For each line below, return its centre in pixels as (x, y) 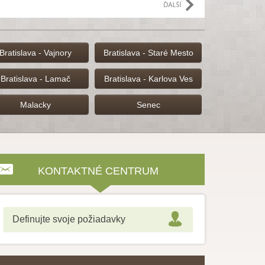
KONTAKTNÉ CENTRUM (98, 171)
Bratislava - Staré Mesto (148, 53)
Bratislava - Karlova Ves (148, 79)
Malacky (35, 105)
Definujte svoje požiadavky (69, 219)
